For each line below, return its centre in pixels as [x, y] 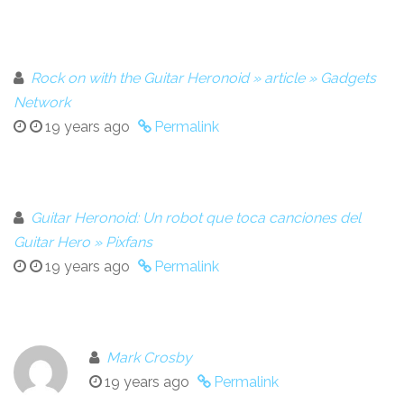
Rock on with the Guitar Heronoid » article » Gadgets [203, 78]
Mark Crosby [149, 358]
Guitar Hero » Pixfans [83, 243]
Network [42, 103]
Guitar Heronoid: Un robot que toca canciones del [196, 218]
